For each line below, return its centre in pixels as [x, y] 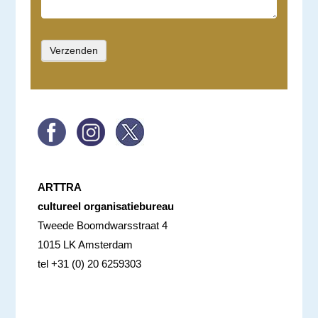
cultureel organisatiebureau [105, 206]
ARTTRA [59, 187]
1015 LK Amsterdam [85, 244]
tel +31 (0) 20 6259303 [89, 263]
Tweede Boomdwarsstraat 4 [102, 225]
